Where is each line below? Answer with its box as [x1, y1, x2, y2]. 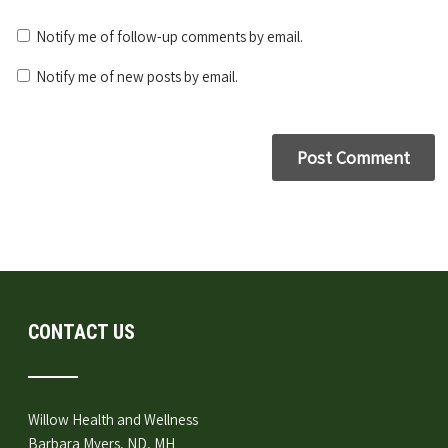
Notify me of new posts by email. [36, 66, 239, 86]
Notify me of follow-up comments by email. [36, 26, 304, 46]
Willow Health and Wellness [28, 409, 199, 429]
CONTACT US [28, 319, 136, 344]
